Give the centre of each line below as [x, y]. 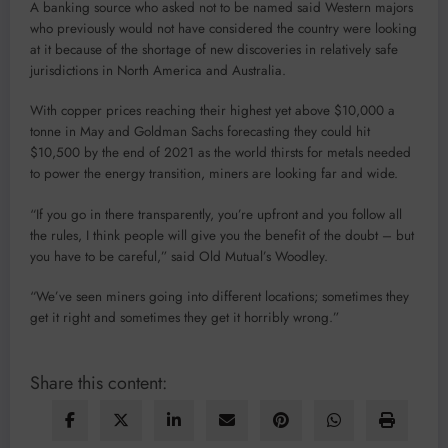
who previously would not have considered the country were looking [223, 29]
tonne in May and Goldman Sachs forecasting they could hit [200, 132]
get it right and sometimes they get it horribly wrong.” [184, 317]
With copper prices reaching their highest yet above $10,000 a [212, 111]
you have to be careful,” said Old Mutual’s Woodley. [179, 256]
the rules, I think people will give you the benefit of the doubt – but [222, 235]
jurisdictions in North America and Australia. [158, 71]
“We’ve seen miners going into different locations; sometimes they [219, 296]
